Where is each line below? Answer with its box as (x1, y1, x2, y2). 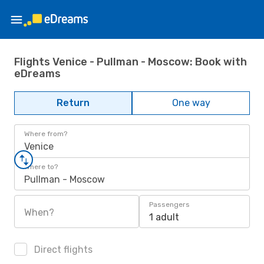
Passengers (149, 200, 190, 209)
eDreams (14, 67, 61, 80)
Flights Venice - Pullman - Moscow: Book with (14, 55, 247, 68)
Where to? (24, 163, 58, 171)
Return (57, 97, 90, 108)
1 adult (149, 212, 179, 223)
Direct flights (32, 244, 93, 255)
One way (171, 97, 210, 108)
